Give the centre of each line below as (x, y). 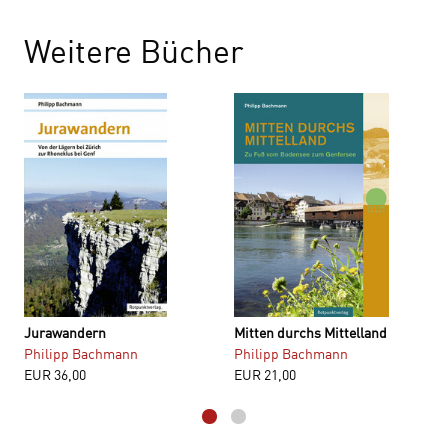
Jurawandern (65, 333)
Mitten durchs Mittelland (310, 333)
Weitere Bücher (133, 51)
